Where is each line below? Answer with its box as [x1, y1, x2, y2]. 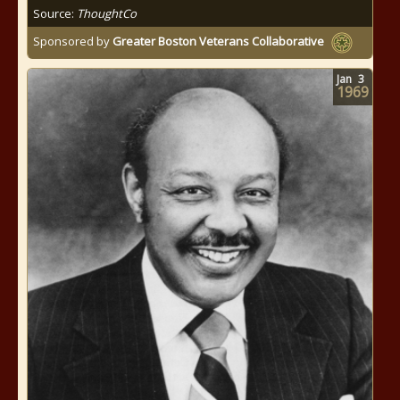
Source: [33, 5, 77, 21]
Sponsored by [33, 33, 112, 50]
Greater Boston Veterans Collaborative [112, 33, 324, 50]
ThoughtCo [77, 5, 137, 21]
